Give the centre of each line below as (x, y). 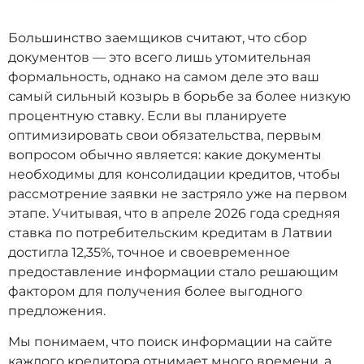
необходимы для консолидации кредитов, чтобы (174, 174)
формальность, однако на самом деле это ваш (164, 76)
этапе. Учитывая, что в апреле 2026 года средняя (174, 213)
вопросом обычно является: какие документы (165, 154)
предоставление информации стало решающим (173, 271)
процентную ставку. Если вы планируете (147, 115)
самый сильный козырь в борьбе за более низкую (180, 96)
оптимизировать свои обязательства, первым (165, 135)
